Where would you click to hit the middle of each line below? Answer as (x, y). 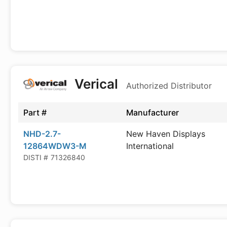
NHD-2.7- (42, 134)
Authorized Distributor (169, 86)
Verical (96, 84)
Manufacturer (153, 112)
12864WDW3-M (55, 146)
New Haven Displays (166, 134)
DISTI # (36, 157)
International (150, 146)
